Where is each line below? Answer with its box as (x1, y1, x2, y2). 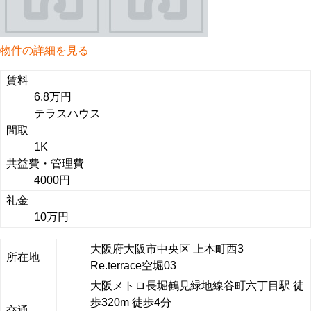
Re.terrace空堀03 (90, 260, 176, 271)
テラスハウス (34, 108, 101, 119)
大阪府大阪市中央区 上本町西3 (90, 243, 258, 255)
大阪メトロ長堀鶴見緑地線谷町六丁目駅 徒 (90, 280, 304, 292)
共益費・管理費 (6, 158, 84, 169)
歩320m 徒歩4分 (90, 296, 171, 308)
